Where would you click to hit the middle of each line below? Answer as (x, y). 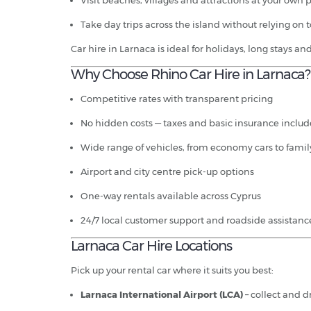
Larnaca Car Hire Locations (151, 246)
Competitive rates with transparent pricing (177, 99)
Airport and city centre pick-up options (167, 172)
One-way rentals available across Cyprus (171, 196)
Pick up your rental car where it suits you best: (172, 270)
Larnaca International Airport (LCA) (162, 295)
